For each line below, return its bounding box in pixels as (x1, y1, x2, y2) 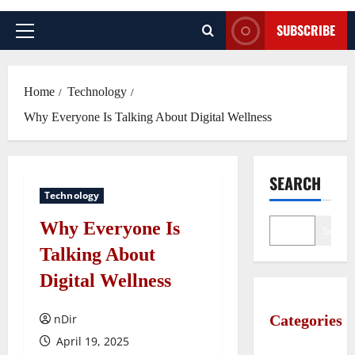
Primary (24, 30, 68, 47)
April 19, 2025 (53, 334, 129, 349)
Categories (269, 311, 342, 329)
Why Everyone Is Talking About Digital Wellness (24, 110, 272, 124)
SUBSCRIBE (277, 21, 335, 40)
